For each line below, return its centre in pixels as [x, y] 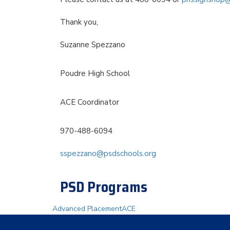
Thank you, [79, 22]
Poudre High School [95, 74]
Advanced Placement [87, 209]
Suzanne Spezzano [93, 45]
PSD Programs [104, 187]
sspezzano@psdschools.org [108, 154]
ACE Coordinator [90, 102]
